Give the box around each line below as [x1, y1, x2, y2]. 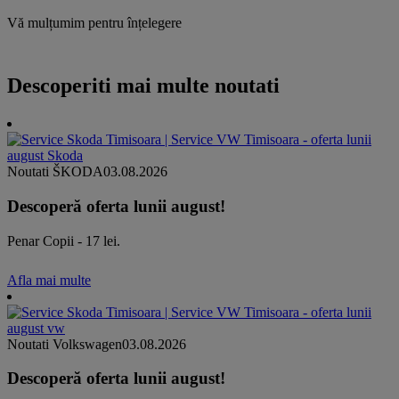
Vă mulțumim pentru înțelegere [7, 15, 182, 31]
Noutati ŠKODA [7, 164, 103, 180]
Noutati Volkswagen [7, 336, 122, 352]
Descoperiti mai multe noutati [7, 74, 280, 98]
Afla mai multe [7, 272, 91, 288]
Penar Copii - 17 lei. [7, 232, 120, 248]
